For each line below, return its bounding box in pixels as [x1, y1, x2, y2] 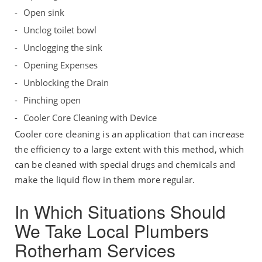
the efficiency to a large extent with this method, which [15, 143, 244, 156]
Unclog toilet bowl [23, 24, 96, 36]
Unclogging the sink [23, 42, 102, 54]
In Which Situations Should [15, 199, 226, 225]
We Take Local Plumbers [15, 218, 209, 244]
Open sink [23, 6, 64, 19]
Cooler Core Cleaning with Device [23, 112, 157, 124]
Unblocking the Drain [23, 77, 109, 89]
